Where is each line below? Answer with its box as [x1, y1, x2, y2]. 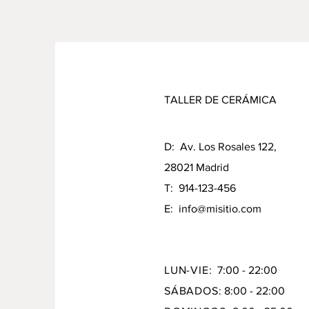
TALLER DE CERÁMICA [164, 93, 277, 106]
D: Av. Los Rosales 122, [164, 140, 277, 152]
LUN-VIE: [164, 263, 212, 276]
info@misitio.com [179, 202, 261, 215]
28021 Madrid [164, 161, 229, 173]
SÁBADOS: [164, 284, 222, 297]
